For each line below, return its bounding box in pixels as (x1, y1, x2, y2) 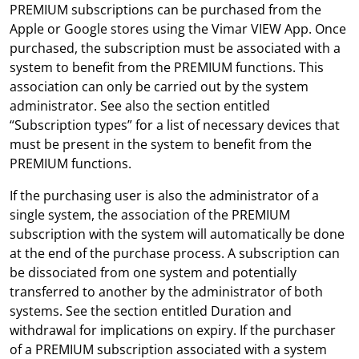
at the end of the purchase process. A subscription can (10, 244, 340, 262)
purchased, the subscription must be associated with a (10, 39, 341, 57)
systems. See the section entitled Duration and (10, 302, 292, 320)
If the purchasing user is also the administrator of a (10, 187, 319, 204)
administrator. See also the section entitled (10, 97, 270, 115)
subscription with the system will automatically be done (10, 225, 345, 243)
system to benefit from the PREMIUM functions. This (10, 58, 324, 76)
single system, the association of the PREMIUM (10, 206, 290, 224)
